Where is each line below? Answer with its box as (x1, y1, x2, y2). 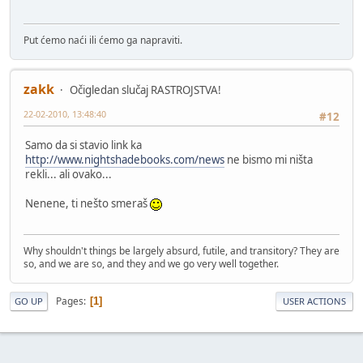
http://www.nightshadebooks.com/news (25, 152, 224, 167)
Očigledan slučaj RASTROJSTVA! (70, 83, 221, 98)
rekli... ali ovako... (25, 166, 112, 181)
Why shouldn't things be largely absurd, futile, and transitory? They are (23, 244, 340, 258)
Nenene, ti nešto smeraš (25, 195, 150, 211)
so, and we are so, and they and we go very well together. (23, 257, 279, 271)
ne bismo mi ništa (224, 152, 313, 167)
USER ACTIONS (283, 295, 346, 308)
